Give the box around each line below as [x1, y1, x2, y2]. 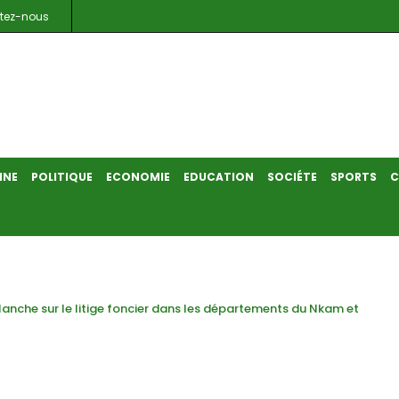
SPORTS [330, 169, 377, 184]
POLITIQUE [30, 169, 93, 184]
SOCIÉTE [266, 169, 317, 184]
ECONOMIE [105, 169, 170, 184]
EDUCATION [183, 169, 254, 184]
